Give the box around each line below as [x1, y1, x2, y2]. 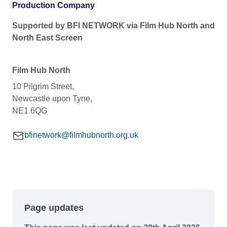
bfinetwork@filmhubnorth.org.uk [24, 131, 138, 140]
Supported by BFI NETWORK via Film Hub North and [12, 21, 215, 30]
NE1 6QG [12, 106, 47, 116]
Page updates [24, 203, 84, 213]
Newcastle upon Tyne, [12, 94, 92, 103]
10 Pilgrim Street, [12, 82, 74, 91]
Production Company [12, 1, 95, 10]
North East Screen [12, 33, 83, 43]
